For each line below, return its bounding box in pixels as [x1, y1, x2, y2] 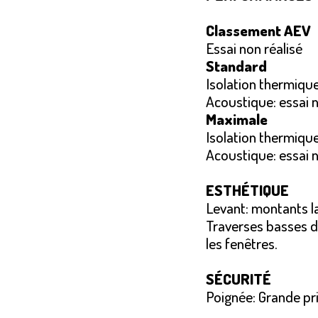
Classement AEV [206, 21, 311, 40]
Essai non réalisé [206, 38, 302, 57]
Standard [206, 56, 267, 75]
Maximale [206, 109, 268, 128]
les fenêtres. [206, 234, 278, 253]
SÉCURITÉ [206, 269, 271, 288]
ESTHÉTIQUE [206, 180, 289, 199]
